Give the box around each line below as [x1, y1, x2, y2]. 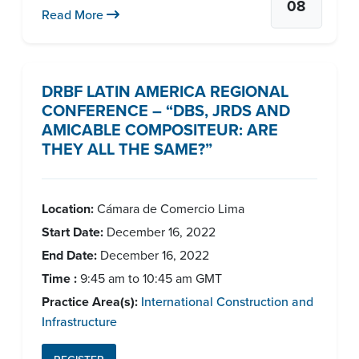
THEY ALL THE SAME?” [42, 137, 212, 160]
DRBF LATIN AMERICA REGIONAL [42, 79, 288, 103]
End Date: [42, 246, 97, 264]
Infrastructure [42, 313, 117, 330]
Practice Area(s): [42, 292, 138, 311]
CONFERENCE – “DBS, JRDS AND [42, 99, 290, 122]
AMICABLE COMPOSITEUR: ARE [42, 118, 278, 141]
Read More [42, 6, 107, 23]
